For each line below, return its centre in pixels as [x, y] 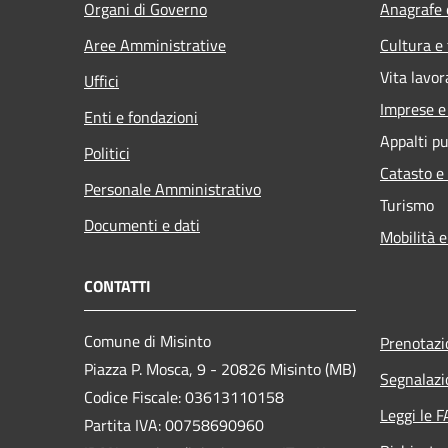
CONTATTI [117, 285]
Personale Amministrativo [172, 188]
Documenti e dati [142, 224]
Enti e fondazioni [141, 116]
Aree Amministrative [155, 44]
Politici [107, 152]
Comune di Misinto [147, 340]
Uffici [101, 80]
